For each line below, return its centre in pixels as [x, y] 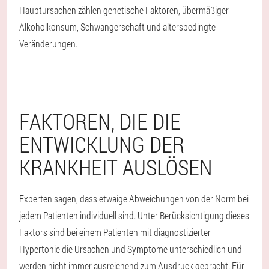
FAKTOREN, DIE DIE [100, 121]
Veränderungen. [48, 43]
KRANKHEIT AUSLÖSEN [116, 167]
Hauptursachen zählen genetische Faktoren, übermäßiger [124, 10]
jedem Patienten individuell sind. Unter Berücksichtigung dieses [134, 215]
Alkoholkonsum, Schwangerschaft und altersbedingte [117, 26]
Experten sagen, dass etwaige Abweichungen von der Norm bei [134, 198]
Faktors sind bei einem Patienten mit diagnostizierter [115, 232]
